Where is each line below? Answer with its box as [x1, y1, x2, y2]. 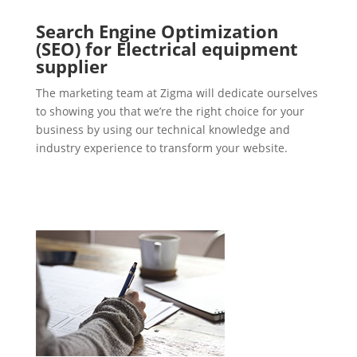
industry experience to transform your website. [35, 140, 288, 156]
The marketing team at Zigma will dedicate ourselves [35, 85, 318, 101]
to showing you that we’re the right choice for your [35, 104, 304, 120]
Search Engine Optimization [35, 19, 278, 44]
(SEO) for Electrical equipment [35, 37, 298, 61]
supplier [35, 54, 108, 79]
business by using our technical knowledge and [35, 122, 290, 138]
